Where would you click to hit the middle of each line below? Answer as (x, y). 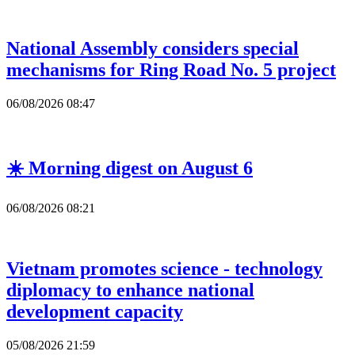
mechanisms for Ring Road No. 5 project (171, 69)
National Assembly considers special (153, 48)
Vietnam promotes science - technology (164, 269)
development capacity (95, 312)
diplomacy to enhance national (130, 290)
